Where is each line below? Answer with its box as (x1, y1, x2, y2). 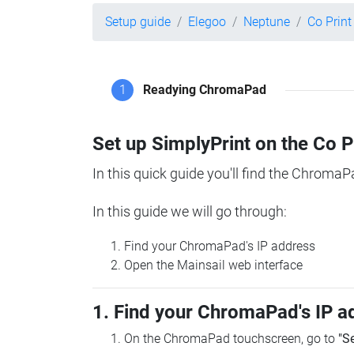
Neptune (243, 14, 290, 29)
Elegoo (188, 14, 226, 29)
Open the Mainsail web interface (124, 258, 303, 273)
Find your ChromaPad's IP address (124, 239, 315, 254)
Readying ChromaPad (143, 82, 266, 98)
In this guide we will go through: (92, 203, 287, 220)
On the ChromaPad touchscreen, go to (124, 331, 338, 347)
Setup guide (105, 14, 171, 29)
